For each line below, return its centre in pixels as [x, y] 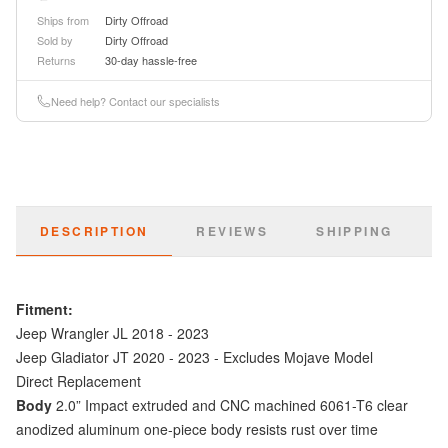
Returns [56, 60]
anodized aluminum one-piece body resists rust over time [197, 429]
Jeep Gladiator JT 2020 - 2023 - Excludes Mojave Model [194, 357]
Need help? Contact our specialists [135, 101]
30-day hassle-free [151, 60]
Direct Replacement [78, 381]
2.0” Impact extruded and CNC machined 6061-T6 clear [230, 405]
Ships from [63, 20]
